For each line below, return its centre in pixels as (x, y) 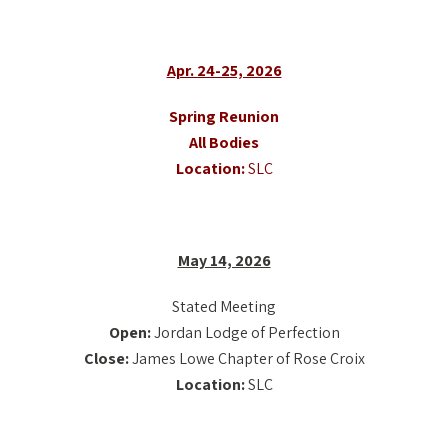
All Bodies (224, 142)
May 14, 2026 (224, 260)
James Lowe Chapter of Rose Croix (246, 358)
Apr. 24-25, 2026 (224, 70)
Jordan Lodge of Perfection (245, 332)
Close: (106, 358)
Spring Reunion (224, 116)
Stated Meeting (224, 306)
